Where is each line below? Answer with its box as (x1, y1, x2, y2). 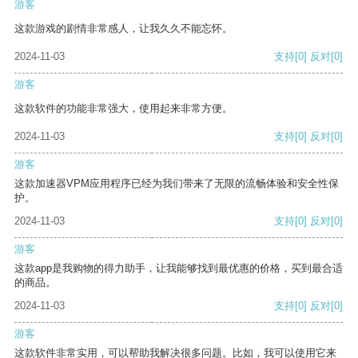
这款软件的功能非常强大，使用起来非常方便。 (14, 102, 233, 115)
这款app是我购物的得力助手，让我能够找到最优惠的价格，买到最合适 (14, 262, 343, 275)
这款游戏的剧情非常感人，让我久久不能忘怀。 (14, 22, 233, 35)
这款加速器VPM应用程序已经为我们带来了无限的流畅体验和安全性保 (14, 177, 339, 190)
